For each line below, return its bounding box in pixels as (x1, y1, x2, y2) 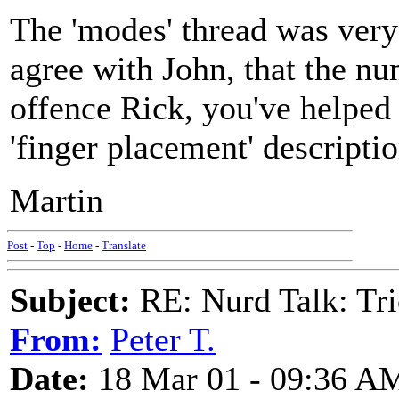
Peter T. (110, 321, 216, 358)
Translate (102, 239, 146, 252)
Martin (10, 182, 103, 219)
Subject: (10, 281, 131, 319)
